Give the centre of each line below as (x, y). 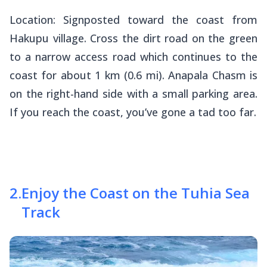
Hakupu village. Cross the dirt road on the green (133, 38)
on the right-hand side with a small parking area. (133, 94)
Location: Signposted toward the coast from (133, 20)
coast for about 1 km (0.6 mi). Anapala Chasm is (133, 75)
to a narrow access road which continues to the (133, 57)
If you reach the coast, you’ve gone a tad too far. (133, 112)
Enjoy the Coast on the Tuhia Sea (136, 193)
